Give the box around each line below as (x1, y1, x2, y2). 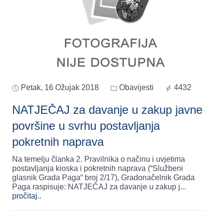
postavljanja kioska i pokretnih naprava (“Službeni (12, 164, 183, 173)
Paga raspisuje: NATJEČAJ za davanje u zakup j (12, 183, 180, 191)
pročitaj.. (12, 192, 41, 201)
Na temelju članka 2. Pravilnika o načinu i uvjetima (12, 155, 185, 164)
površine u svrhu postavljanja (12, 119, 160, 133)
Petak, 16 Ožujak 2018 (21, 83, 99, 92)
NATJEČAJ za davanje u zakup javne (12, 103, 202, 117)
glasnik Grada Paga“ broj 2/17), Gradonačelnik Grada (12, 173, 195, 182)
